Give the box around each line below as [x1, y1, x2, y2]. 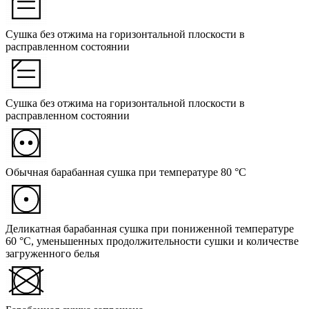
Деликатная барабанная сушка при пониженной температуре [6, 222, 294, 235]
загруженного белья [6, 247, 99, 259]
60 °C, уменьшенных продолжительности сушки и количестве [6, 235, 299, 247]
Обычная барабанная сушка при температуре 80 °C [6, 166, 246, 178]
